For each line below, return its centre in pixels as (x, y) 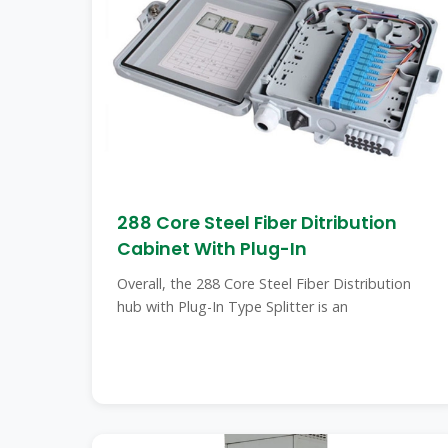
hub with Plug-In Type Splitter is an (232, 306)
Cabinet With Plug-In (212, 249)
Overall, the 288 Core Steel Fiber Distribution (264, 283)
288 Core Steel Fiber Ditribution (257, 223)
